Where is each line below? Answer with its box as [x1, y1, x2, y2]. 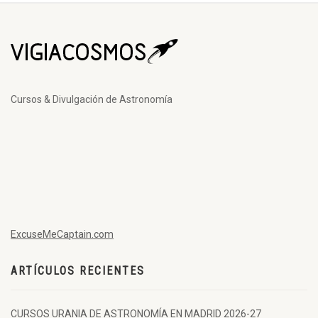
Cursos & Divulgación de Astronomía [11, 93, 172, 105]
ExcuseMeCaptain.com [11, 228, 114, 240]
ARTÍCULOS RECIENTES [11, 263, 145, 278]
